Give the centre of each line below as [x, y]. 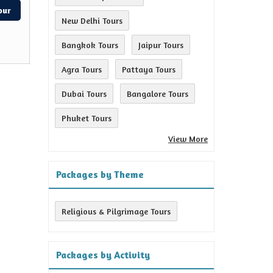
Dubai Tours [84, 94]
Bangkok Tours [90, 45]
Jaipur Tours [161, 45]
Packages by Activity [103, 255]
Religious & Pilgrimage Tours [116, 211]
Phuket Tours [87, 118]
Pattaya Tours [149, 69]
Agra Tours [82, 69]
